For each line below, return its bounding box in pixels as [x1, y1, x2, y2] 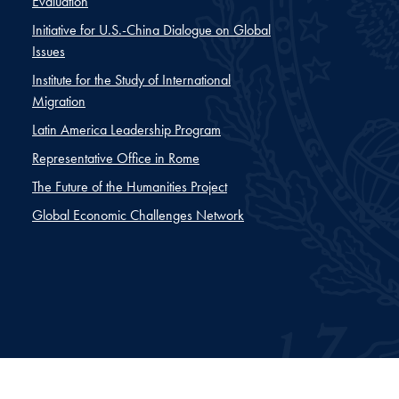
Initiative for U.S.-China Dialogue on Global [32, 20, 271, 39]
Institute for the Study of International [32, 69, 231, 89]
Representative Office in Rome [32, 148, 199, 167]
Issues [32, 41, 65, 61]
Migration [32, 91, 85, 110]
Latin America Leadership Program [32, 119, 221, 139]
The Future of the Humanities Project [32, 176, 227, 196]
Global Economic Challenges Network [32, 205, 244, 224]
